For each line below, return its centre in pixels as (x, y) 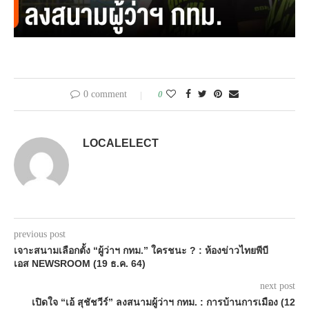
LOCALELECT (121, 143)
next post (278, 286)
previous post (40, 235)
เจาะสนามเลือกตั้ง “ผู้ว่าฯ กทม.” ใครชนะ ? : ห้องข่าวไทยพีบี (141, 251)
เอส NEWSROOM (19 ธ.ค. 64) (80, 264)
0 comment (105, 94)
